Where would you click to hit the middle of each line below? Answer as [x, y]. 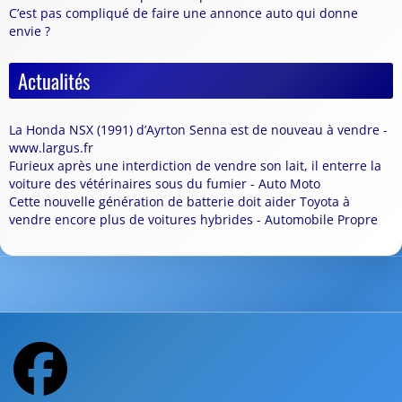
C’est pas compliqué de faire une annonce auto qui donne [184, 13]
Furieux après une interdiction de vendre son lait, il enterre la [195, 166]
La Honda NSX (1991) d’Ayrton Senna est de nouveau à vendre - [198, 130]
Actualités [54, 81]
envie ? [30, 31]
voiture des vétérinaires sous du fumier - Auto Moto [165, 184]
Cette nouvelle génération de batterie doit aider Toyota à [179, 202]
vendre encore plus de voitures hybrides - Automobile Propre [193, 220]
